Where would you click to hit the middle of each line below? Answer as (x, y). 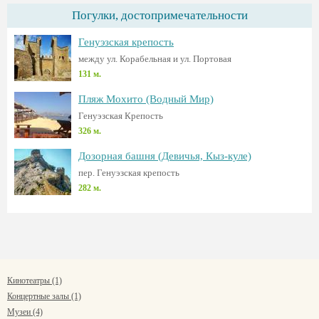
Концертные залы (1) (44, 296)
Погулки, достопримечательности (159, 15)
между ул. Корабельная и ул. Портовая (155, 59)
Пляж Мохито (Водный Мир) (146, 99)
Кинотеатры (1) (35, 281)
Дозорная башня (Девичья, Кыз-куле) (165, 156)
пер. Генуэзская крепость (129, 173)
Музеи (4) (25, 312)
